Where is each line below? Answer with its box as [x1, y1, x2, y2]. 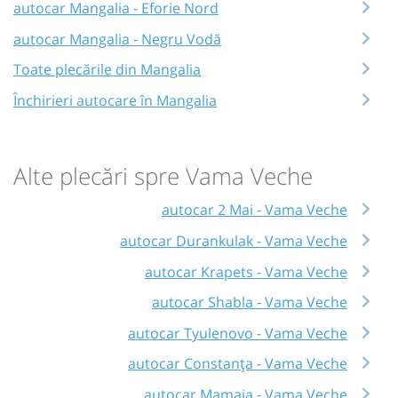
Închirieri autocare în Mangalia [13, 90, 217, 110]
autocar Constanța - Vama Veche [128, 354, 347, 374]
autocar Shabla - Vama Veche [152, 292, 347, 313]
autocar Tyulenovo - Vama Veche [128, 322, 347, 343]
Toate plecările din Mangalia [13, 60, 201, 80]
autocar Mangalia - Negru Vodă [13, 28, 221, 49]
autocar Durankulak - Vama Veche [120, 230, 347, 251]
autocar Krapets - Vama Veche [145, 261, 347, 282]
